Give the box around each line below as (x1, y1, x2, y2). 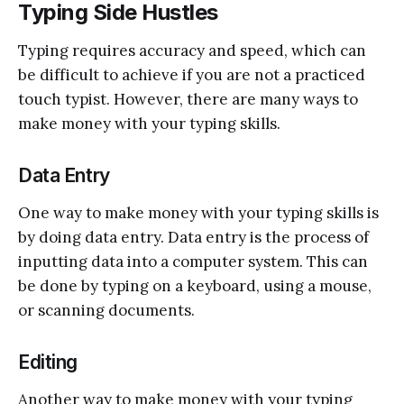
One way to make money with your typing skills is (18, 202, 379, 223)
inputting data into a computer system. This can (18, 251, 368, 271)
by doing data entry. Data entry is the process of (18, 226, 369, 247)
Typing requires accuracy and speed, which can (18, 40, 366, 60)
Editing (18, 350, 78, 373)
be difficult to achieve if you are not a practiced (18, 64, 365, 85)
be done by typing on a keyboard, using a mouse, (18, 275, 372, 296)
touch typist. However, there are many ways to (18, 88, 358, 109)
